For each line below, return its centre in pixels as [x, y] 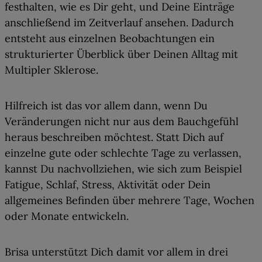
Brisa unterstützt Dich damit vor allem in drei [116, 252]
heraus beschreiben [53, 137]
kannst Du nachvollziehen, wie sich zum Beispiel [123, 169]
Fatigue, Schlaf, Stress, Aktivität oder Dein [108, 185]
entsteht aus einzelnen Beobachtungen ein [110, 39]
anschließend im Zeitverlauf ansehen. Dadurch [119, 23]
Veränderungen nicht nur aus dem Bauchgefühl [122, 122]
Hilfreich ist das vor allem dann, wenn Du [106, 106]
